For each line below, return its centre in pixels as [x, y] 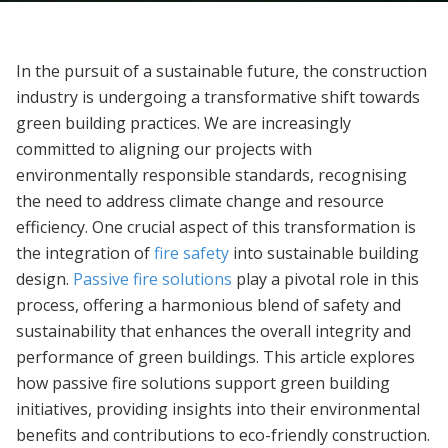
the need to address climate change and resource [200, 200]
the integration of [85, 252]
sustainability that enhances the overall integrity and [213, 330]
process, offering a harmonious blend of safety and [208, 304]
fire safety [191, 252]
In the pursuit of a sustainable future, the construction [221, 70]
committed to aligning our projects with [164, 148]
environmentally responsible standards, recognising [211, 174]
